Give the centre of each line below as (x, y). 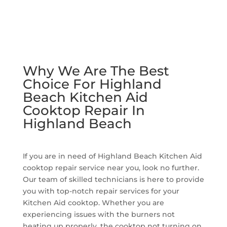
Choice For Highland (92, 84)
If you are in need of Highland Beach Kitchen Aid (112, 156)
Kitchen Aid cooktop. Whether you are (93, 202)
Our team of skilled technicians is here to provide (113, 179)
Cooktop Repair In (84, 110)
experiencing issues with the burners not (99, 214)
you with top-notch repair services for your (101, 191)
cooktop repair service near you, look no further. (111, 167)
